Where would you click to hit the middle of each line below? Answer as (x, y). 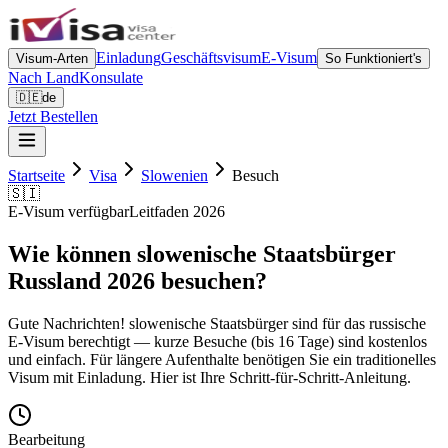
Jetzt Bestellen (53, 116)
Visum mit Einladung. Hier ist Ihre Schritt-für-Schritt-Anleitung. (209, 377)
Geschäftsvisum (211, 57)
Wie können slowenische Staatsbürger (202, 253)
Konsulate (111, 77)
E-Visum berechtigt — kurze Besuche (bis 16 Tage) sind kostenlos (217, 341)
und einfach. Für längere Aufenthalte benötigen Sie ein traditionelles (222, 359)
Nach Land (43, 77)
